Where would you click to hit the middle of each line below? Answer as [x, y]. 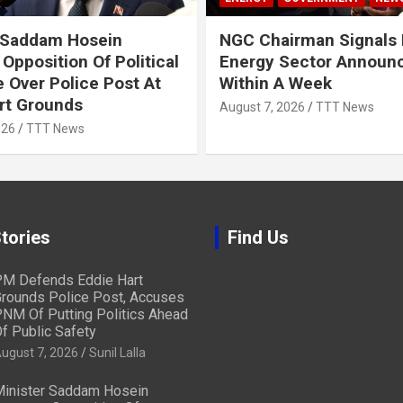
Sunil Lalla [117, 352]
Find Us [258, 237]
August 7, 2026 [262, 107]
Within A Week [276, 83]
